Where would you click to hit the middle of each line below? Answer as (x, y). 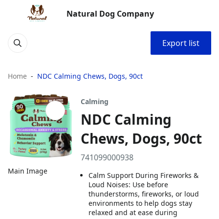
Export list (181, 43)
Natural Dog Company (110, 14)
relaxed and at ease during (133, 212)
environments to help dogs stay (141, 203)
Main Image (28, 171)
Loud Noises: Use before (129, 185)
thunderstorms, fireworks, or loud (144, 194)
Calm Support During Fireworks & (144, 175)
